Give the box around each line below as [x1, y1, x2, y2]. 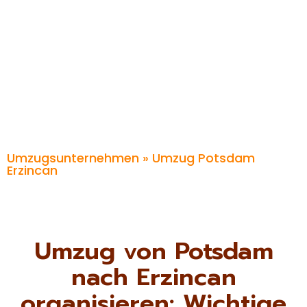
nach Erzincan [71, 258, 236, 295]
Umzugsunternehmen [7, 149, 139, 167]
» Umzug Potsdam [139, 149, 255, 167]
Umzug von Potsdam [34, 232, 273, 269]
